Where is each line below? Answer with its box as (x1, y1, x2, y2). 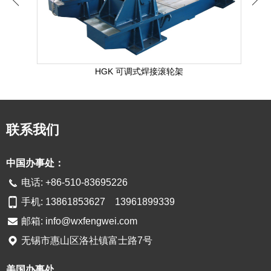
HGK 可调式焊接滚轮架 (91, 67, 180, 77)
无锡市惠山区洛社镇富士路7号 (21, 235, 152, 246)
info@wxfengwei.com (45, 216, 137, 227)
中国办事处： (6, 158, 64, 169)
